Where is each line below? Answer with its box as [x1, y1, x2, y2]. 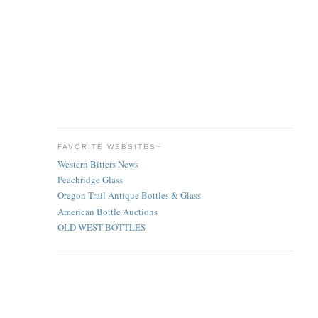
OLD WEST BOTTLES [57, 220, 146, 234]
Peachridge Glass [57, 173, 123, 187]
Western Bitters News [57, 157, 138, 170]
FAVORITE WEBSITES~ [57, 143, 163, 151]
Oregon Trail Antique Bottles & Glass [57, 189, 201, 202]
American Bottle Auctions [57, 204, 158, 218]
